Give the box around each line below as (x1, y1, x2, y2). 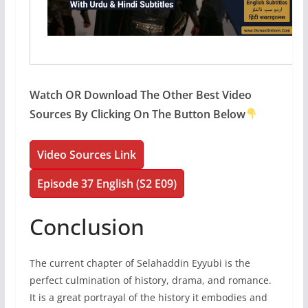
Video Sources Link (36, 146, 136, 162)
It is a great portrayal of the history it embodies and (29, 290, 267, 304)
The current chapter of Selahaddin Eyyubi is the (29, 256, 250, 269)
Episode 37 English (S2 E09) (36, 175, 177, 191)
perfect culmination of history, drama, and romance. (29, 273, 272, 287)
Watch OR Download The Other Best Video (29, 87, 252, 102)
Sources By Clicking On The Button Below (29, 106, 245, 122)
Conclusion (29, 211, 144, 241)
